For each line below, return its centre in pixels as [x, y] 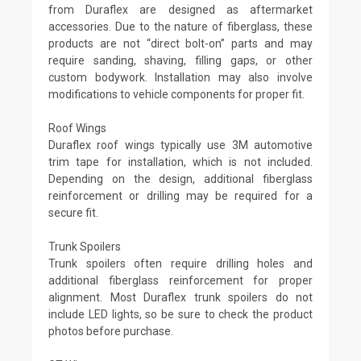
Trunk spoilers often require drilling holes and [180, 263]
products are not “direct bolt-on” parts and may [180, 43]
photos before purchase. [111, 331]
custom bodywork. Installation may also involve [180, 77]
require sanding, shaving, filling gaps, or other [180, 60]
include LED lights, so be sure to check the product [180, 314]
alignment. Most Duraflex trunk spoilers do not [180, 297]
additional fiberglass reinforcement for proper [180, 280]
